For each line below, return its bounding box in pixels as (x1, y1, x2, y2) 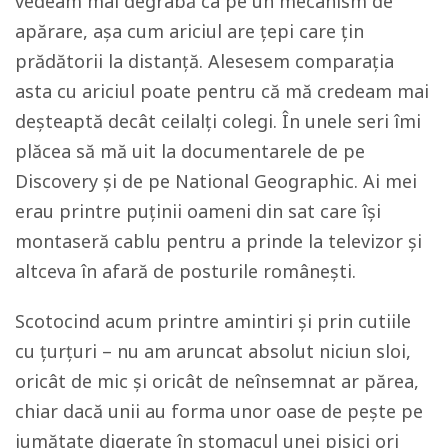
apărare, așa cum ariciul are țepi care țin (15, 19, 364, 43)
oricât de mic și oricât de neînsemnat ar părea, (15, 369, 419, 393)
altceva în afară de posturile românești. (15, 259, 356, 283)
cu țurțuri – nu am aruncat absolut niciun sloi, (15, 339, 411, 363)
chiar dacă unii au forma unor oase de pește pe (15, 399, 423, 423)
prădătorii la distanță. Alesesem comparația (15, 49, 394, 73)
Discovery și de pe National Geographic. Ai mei (15, 169, 417, 193)
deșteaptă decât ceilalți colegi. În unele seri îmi (15, 109, 421, 133)
